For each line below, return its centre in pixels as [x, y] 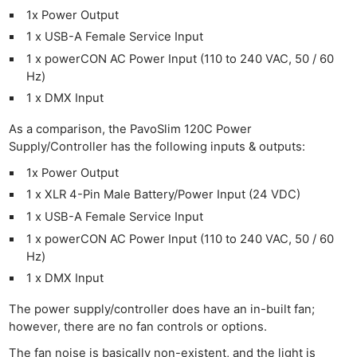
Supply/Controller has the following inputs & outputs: [157, 146]
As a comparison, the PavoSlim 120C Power [131, 129]
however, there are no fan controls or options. [138, 326]
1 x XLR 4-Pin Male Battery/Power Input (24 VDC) [163, 195]
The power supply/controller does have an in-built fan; [162, 309]
